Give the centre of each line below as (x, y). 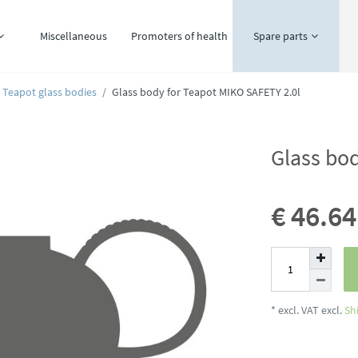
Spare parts (281, 36)
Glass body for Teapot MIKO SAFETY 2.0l (207, 92)
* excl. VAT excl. (306, 310)
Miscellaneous (73, 36)
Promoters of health (180, 36)
